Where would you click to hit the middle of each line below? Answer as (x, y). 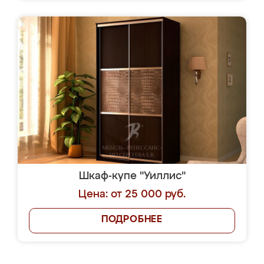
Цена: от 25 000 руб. (132, 194)
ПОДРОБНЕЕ (132, 220)
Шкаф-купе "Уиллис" (132, 176)
